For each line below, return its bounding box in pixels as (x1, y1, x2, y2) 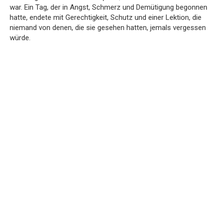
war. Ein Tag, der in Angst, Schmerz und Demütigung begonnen (10, 3, 207, 12)
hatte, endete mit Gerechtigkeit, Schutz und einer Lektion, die (10, 13, 201, 22)
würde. (10, 33, 31, 43)
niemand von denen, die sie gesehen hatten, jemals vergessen (10, 23, 206, 32)
